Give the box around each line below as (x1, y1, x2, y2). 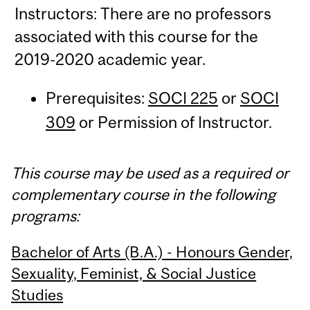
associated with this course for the (15, 27, 259, 46)
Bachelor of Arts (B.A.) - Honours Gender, (11, 243, 293, 262)
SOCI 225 (147, 89, 218, 108)
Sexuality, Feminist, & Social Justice (11, 264, 257, 283)
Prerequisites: (45, 89, 148, 108)
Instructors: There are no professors (15, 4, 272, 24)
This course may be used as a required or (11, 163, 289, 182)
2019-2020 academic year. (15, 50, 206, 69)
